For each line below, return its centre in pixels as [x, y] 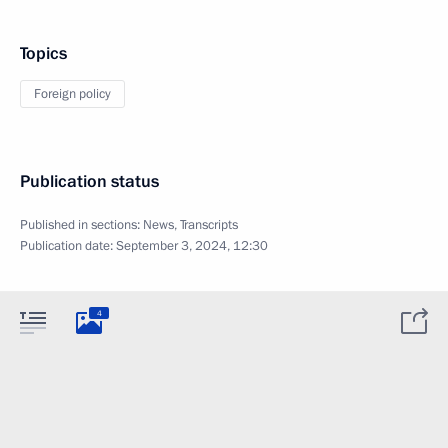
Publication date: [68, 246]
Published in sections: [81, 225]
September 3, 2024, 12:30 [192, 246]
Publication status [89, 181]
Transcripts [209, 225]
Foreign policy [72, 94]
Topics [43, 53]
